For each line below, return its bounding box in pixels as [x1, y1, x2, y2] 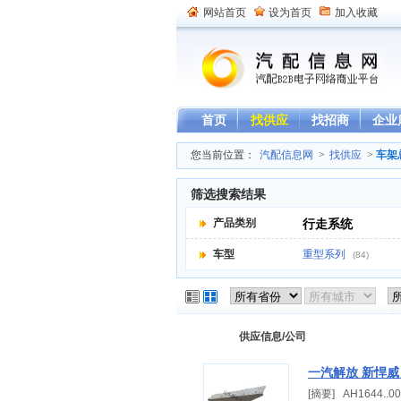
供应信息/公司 [238, 330, 306, 343]
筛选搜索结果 [191, 187, 266, 201]
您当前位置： [191, 149, 255, 161]
